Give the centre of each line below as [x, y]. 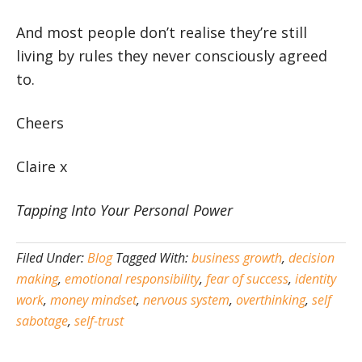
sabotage [42, 321]
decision [311, 258]
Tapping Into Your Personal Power [124, 210]
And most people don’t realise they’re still [162, 32]
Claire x [42, 166]
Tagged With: [154, 258]
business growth [237, 258]
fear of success [247, 279]
